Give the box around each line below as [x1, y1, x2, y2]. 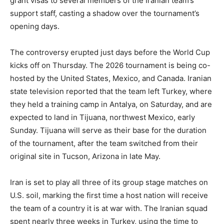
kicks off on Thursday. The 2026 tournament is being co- [10, 60, 210, 70]
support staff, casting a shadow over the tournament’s [10, 8, 199, 18]
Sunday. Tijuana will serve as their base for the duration [10, 125, 206, 135]
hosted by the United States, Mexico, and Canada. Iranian [10, 73, 211, 83]
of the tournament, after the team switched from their [10, 138, 198, 148]
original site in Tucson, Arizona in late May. [10, 151, 160, 161]
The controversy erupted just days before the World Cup [10, 47, 210, 57]
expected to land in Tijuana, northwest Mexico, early [10, 112, 195, 122]
